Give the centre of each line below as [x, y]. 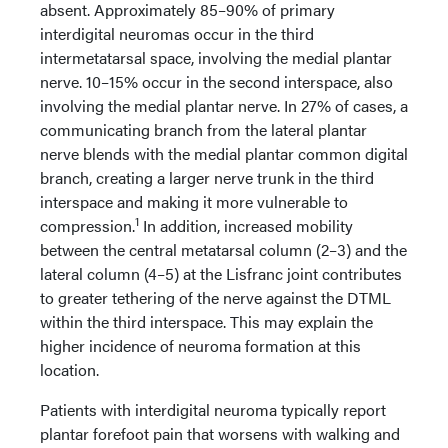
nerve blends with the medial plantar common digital [224, 153]
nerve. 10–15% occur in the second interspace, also [216, 81]
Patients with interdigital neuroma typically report [213, 409]
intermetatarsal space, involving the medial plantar [216, 57]
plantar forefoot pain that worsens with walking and [220, 433]
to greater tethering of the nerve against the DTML [215, 297]
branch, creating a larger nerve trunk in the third [207, 177]
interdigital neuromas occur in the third [177, 33]
